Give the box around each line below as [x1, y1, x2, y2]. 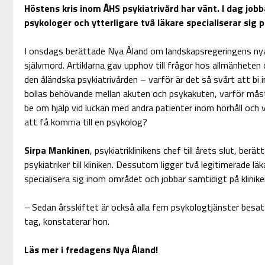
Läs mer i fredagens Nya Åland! [24, 243, 158, 257]
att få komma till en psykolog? [24, 115, 147, 130]
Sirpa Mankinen [24, 143, 90, 158]
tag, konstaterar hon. [24, 214, 109, 229]
